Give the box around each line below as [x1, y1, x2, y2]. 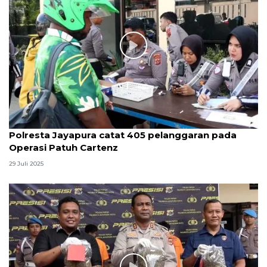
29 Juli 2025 [9, 160, 44, 168]
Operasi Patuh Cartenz [9, 141, 118, 153]
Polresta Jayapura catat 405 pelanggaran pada [9, 129, 237, 141]
